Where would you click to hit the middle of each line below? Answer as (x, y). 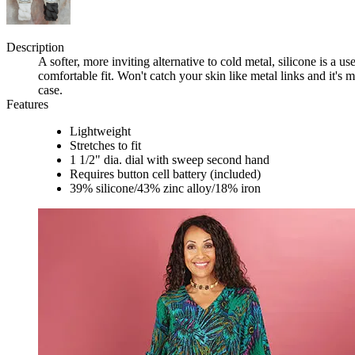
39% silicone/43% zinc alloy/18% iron (165, 189)
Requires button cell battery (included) (165, 174)
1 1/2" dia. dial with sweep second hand (170, 160)
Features (27, 105)
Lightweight (100, 132)
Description (35, 48)
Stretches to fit (105, 146)
